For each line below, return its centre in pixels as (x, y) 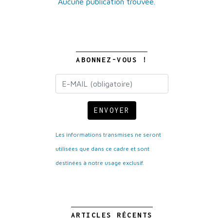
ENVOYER (112, 110)
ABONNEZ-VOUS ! (112, 60)
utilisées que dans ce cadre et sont (102, 149)
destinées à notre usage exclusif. (100, 163)
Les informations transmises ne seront (108, 135)
